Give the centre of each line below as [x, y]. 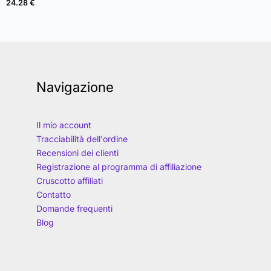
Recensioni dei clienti [77, 153]
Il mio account [64, 125]
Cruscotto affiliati [70, 181]
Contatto [54, 195]
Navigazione [75, 87]
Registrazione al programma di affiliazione [119, 167]
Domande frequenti [74, 209]
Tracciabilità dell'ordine [82, 139]
